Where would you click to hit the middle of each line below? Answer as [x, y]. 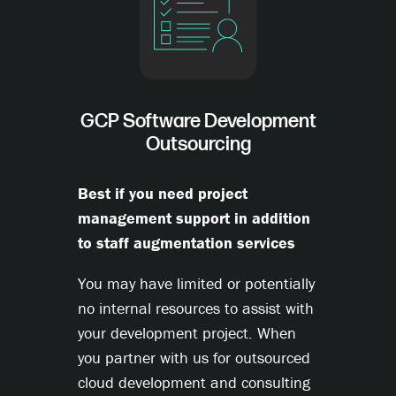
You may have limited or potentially [196, 284]
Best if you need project [163, 194]
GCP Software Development [198, 122]
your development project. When [187, 333]
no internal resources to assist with [196, 308]
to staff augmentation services [187, 243]
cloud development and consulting [194, 383]
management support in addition [194, 218]
